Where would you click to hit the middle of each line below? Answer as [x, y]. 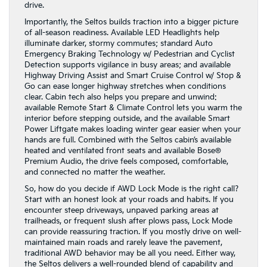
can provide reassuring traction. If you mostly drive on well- [133, 232]
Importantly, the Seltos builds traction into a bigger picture [131, 22]
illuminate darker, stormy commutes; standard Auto [119, 44]
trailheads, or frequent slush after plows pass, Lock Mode [128, 221]
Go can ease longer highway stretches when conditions [125, 86]
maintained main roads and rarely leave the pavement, [123, 243]
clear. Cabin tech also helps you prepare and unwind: [121, 97]
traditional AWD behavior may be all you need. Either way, [130, 253]
